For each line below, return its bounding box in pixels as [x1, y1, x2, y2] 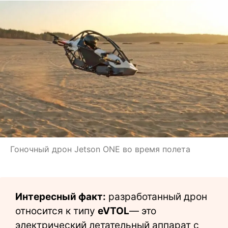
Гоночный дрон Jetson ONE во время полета [10, 144, 190, 154]
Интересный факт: [15, 190, 106, 203]
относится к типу [15, 205, 98, 217]
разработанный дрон [106, 190, 207, 203]
